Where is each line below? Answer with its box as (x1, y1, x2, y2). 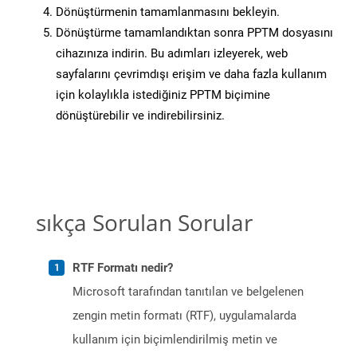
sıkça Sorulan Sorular (36, 207, 253, 238)
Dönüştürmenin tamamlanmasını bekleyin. (56, 5, 280, 20)
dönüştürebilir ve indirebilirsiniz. (56, 108, 225, 124)
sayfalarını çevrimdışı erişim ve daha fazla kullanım (56, 67, 327, 82)
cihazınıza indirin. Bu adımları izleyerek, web (56, 46, 288, 61)
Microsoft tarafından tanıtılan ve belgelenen (73, 284, 304, 300)
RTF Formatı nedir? (73, 261, 173, 276)
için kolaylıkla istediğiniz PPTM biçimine (56, 88, 270, 103)
